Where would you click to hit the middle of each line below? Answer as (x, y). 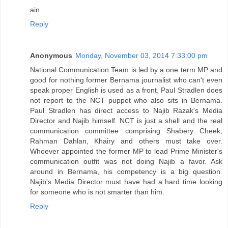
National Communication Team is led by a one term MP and (126, 70)
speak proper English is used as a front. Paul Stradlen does (126, 90)
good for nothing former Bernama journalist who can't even (126, 80)
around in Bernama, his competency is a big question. (126, 172)
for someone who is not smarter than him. (97, 192)
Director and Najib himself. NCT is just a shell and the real (126, 121)
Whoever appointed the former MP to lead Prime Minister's (126, 151)
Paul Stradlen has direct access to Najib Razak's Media (126, 111)
